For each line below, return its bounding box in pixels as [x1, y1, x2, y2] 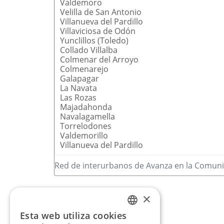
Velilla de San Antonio [59, 6, 141, 17]
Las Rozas [59, 91, 96, 103]
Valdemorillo [59, 129, 108, 141]
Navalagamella [59, 110, 115, 122]
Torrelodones [59, 120, 111, 131]
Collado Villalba [59, 44, 117, 55]
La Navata [59, 82, 97, 93]
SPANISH [130, 214, 152, 222]
